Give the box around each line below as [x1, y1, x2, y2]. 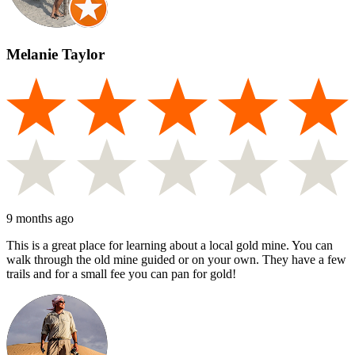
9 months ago [6, 212, 74, 226]
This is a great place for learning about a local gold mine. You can [6, 239, 333, 253]
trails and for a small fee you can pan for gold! [6, 267, 236, 281]
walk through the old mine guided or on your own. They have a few [6, 253, 346, 267]
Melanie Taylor [6, 45, 105, 63]
